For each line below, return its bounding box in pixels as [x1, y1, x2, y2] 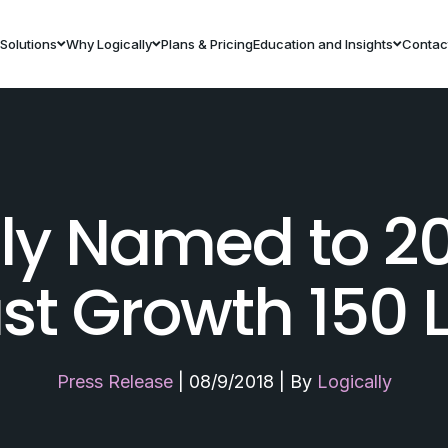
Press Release [56, 371, 173, 392]
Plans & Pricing [160, 35, 253, 52]
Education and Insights [252, 35, 393, 52]
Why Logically [65, 35, 152, 52]
